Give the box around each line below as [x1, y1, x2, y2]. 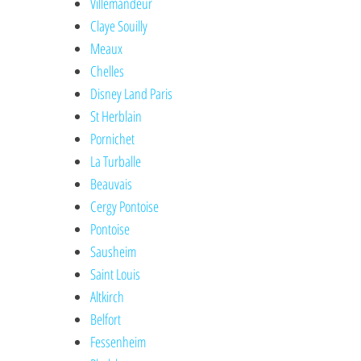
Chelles [90, 61, 125, 81]
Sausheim [90, 242, 137, 262]
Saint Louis [90, 264, 141, 284]
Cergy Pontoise [90, 197, 160, 217]
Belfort [90, 309, 122, 330]
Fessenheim [90, 332, 147, 352]
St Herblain [90, 106, 143, 127]
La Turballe [90, 151, 142, 172]
